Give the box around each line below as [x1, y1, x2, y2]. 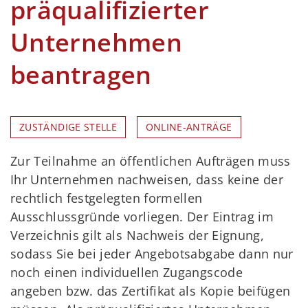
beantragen [10, 58, 152, 92]
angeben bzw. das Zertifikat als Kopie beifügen [10, 283, 291, 300]
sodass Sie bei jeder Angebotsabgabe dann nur [10, 245, 294, 263]
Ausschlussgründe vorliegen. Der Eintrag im [10, 208, 274, 225]
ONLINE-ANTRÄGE [145, 121, 232, 134]
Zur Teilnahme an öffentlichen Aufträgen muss [10, 153, 291, 170]
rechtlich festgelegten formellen [10, 190, 203, 207]
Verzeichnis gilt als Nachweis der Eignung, [10, 227, 265, 244]
